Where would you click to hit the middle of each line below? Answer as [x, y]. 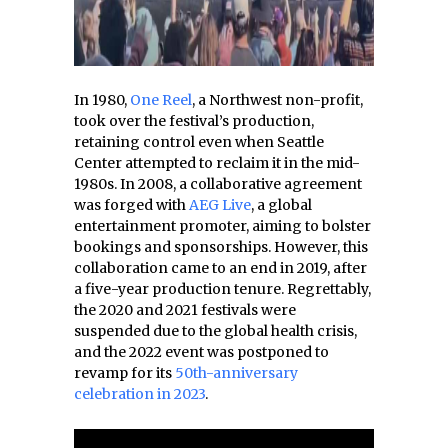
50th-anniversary [236, 373]
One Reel [161, 100]
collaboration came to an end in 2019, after [220, 268]
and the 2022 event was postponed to [201, 352]
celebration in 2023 [139, 394]
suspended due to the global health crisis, [215, 331]
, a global [281, 205]
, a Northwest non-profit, [277, 100]
